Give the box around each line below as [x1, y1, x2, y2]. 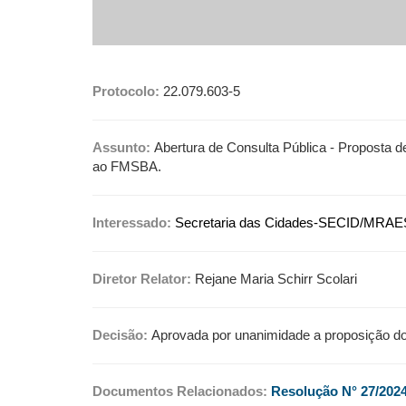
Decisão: [92, 328, 151, 343]
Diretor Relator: [92, 272, 195, 286]
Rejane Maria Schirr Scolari [195, 272, 357, 286]
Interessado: [92, 216, 175, 230]
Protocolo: [92, 84, 159, 99]
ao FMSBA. [92, 159, 161, 174]
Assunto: [92, 140, 154, 155]
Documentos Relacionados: [92, 384, 271, 399]
